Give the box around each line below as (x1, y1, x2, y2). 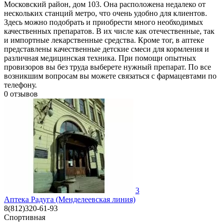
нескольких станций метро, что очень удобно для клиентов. (4, 8, 207, 17)
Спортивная (4, 213, 45, 222)
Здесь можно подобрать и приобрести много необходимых (4, 17, 203, 26)
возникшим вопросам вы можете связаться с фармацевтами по (4, 71, 217, 80)
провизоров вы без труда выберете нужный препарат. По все (4, 62, 211, 71)
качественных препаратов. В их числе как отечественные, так (4, 26, 215, 35)
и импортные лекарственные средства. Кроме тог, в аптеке (4, 35, 204, 44)
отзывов (10, 89, 38, 98)
